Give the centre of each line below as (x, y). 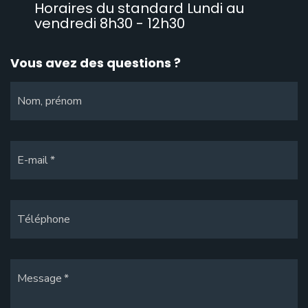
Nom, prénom (49, 101)
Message (40, 278)
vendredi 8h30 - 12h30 (110, 23)
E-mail (33, 160)
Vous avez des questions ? (96, 63)
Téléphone (44, 219)
